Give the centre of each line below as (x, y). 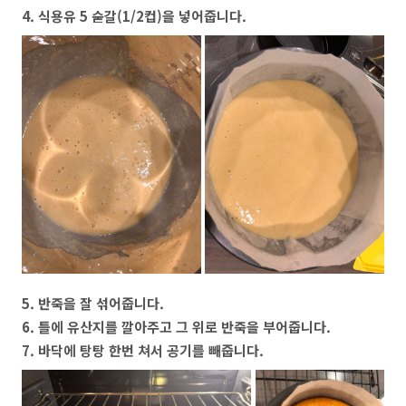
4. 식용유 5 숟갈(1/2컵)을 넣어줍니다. (134, 15)
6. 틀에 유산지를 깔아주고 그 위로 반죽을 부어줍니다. (176, 327)
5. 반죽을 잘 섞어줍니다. (93, 304)
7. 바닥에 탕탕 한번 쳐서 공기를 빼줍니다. (143, 351)
